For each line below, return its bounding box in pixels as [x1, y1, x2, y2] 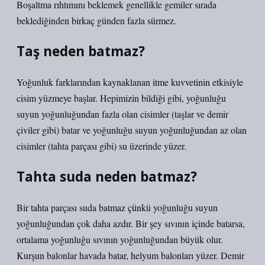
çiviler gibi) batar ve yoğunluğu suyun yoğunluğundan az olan [17, 124, 247, 136]
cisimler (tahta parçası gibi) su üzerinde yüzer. [17, 140, 186, 152]
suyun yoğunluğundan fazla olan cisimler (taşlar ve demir [17, 108, 228, 120]
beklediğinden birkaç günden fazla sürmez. [17, 14, 176, 27]
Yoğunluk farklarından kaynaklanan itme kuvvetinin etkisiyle [17, 76, 243, 88]
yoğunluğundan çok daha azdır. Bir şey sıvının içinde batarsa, [17, 217, 245, 230]
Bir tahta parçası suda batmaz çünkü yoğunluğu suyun [17, 201, 218, 214]
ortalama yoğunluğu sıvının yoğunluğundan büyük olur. [17, 233, 223, 245]
